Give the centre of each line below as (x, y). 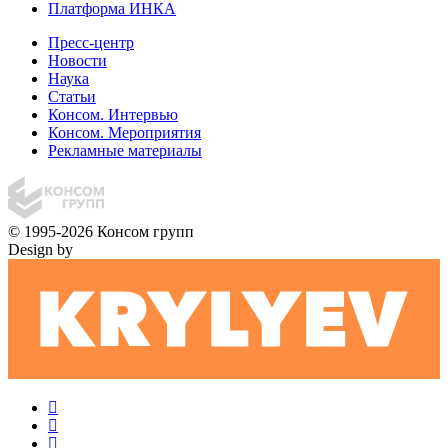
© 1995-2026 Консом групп (101, 232)
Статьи (72, 96)
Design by (40, 250)
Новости (77, 60)
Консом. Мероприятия (124, 132)
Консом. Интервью (113, 114)
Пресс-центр (91, 42)
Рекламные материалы (125, 150)
